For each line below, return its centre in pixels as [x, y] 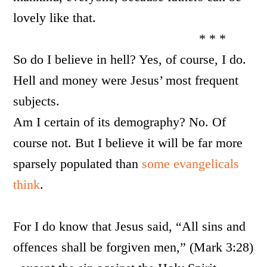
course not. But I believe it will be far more [128, 143]
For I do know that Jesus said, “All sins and [130, 226]
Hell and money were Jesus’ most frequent [126, 80]
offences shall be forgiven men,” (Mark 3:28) [133, 247]
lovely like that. [55, 18]
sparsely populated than [78, 164]
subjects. [37, 101]
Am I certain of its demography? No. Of [120, 122]
